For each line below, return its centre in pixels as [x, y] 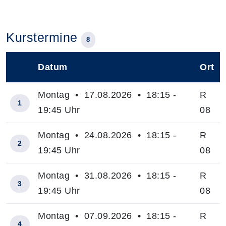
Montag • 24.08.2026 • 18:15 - [107, 135]
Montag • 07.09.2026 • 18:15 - [107, 216]
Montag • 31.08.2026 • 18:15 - [107, 176]
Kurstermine [44, 37]
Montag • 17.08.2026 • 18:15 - [107, 95]
